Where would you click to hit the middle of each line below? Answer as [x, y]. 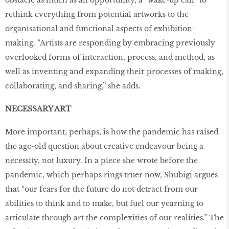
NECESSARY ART [38, 109]
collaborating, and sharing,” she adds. [73, 86]
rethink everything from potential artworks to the [97, 15]
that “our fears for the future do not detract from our [101, 189]
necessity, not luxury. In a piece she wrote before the [101, 160]
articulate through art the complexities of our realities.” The [114, 217]
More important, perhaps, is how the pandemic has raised [112, 132]
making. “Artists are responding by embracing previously [110, 43]
